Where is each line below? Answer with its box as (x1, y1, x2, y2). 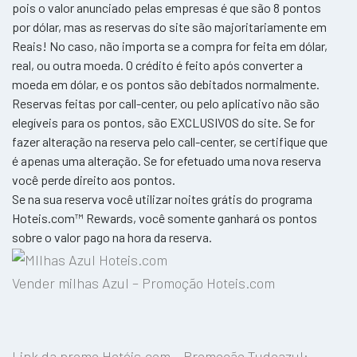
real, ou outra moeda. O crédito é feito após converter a (12, 57, 303, 73)
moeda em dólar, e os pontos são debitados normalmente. (12, 76, 320, 92)
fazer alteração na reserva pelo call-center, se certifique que (12, 134, 328, 150)
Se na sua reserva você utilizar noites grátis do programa (12, 191, 312, 207)
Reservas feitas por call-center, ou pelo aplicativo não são (12, 96, 320, 112)
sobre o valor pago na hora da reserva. (12, 229, 212, 245)
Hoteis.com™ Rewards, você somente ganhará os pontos (12, 210, 317, 226)
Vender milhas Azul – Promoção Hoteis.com (12, 274, 275, 292)
